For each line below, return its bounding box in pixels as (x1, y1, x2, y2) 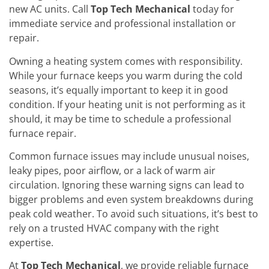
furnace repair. (9, 126, 76, 140)
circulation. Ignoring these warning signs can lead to (9, 178, 244, 192)
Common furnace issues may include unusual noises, (9, 149, 249, 163)
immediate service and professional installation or (9, 17, 236, 31)
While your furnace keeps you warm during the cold (9, 68, 243, 82)
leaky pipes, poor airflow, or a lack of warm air (9, 163, 216, 177)
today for (190, 2, 234, 16)
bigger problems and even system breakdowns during (9, 192, 253, 206)
